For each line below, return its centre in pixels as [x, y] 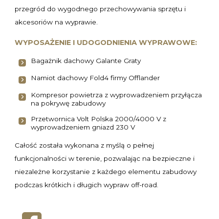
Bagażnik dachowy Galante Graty [86, 61]
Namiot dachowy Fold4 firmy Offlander [95, 78]
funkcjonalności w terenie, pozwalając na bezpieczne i [105, 158]
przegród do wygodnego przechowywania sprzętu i [100, 9]
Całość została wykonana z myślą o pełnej [84, 145]
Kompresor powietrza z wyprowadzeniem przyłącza [116, 95]
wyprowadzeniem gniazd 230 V [83, 127]
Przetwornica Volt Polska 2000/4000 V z [99, 119]
